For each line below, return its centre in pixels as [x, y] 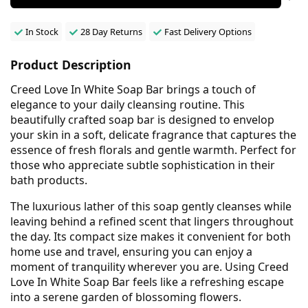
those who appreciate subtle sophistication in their [143, 165]
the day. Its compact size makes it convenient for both [151, 236]
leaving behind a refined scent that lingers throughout [152, 221]
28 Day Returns [111, 31]
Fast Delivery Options [208, 31]
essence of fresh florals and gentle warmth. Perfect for [153, 150]
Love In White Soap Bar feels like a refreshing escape [147, 282]
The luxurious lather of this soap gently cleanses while [151, 206]
